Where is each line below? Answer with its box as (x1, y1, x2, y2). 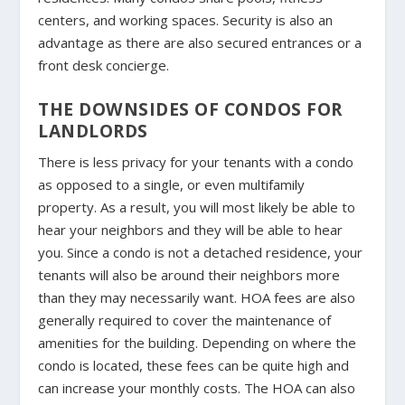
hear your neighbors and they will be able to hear (38, 220, 344, 239)
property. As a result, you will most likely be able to (38, 197, 356, 216)
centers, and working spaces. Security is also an (38, 10, 334, 29)
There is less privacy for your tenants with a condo (38, 152, 354, 171)
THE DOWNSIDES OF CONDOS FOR (38, 96, 343, 121)
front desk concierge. (38, 55, 170, 74)
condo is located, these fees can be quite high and (38, 355, 350, 374)
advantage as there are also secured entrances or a (38, 33, 363, 52)
